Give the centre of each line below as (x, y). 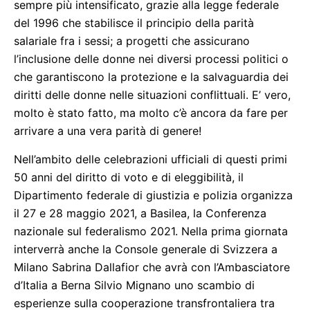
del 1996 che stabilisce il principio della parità (134, 23)
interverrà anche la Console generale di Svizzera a (146, 249)
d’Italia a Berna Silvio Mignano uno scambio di (134, 285)
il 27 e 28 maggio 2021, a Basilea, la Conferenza (140, 213)
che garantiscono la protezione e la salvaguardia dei (151, 77)
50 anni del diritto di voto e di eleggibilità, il (129, 177)
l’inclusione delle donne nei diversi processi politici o (151, 59)
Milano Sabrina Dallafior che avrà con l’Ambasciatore (152, 267)
